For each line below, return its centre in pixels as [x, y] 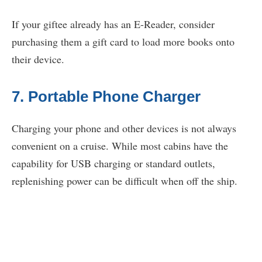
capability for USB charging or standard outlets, [113, 163]
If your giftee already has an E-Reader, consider [113, 24]
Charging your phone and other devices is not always [124, 128]
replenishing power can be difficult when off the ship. [126, 181]
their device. [40, 59]
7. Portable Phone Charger [108, 97]
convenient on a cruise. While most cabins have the [120, 146]
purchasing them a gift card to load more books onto [123, 42]
